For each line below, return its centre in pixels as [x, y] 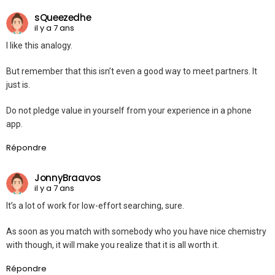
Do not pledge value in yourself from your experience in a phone [129, 111]
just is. [18, 85]
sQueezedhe [63, 17]
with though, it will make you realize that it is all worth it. [113, 245]
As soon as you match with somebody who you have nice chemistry [136, 232]
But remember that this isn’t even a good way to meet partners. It [132, 72]
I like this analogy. [39, 46]
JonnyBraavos [68, 177]
